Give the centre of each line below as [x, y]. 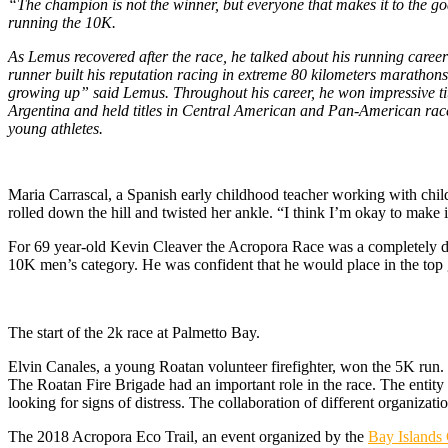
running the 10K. [62, 23]
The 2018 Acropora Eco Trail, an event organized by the [188, 437]
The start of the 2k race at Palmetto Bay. [134, 333]
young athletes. [55, 129]
